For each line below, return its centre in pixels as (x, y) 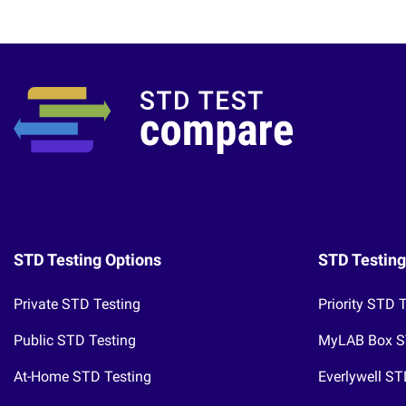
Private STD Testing (77, 304)
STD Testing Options (87, 259)
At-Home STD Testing (82, 376)
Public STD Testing (75, 340)
